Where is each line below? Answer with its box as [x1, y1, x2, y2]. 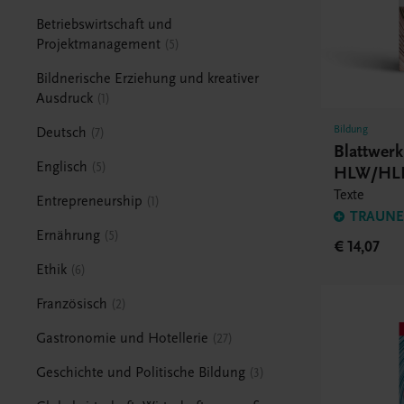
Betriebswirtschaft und [36, 15, 173, 32]
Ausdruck [36, 89, 94, 106]
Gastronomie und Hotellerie [36, 329, 209, 346]
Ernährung [36, 226, 101, 243]
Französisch [36, 295, 108, 312]
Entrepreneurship [36, 192, 143, 209]
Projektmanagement [36, 35, 161, 52]
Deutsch [36, 124, 87, 141]
